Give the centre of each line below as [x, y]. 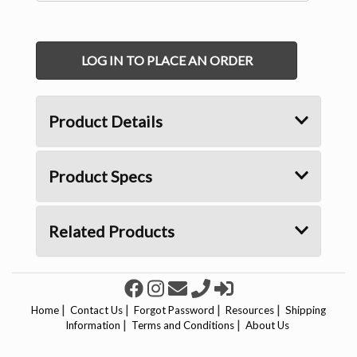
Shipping [306, 310]
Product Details [106, 122]
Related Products [112, 231]
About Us [267, 326]
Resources [250, 310]
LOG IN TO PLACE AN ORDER [167, 61]
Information [93, 326]
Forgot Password [174, 310]
